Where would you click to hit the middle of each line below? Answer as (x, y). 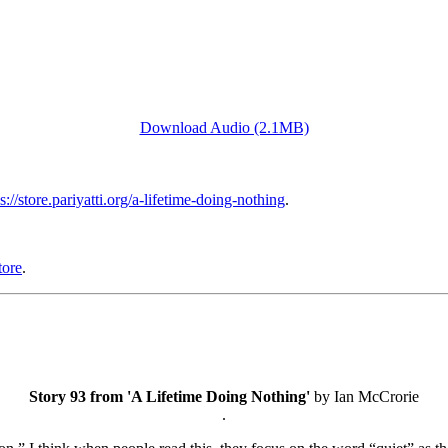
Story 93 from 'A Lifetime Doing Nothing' (169, 397)
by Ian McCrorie (364, 397)
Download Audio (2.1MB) (224, 127)
